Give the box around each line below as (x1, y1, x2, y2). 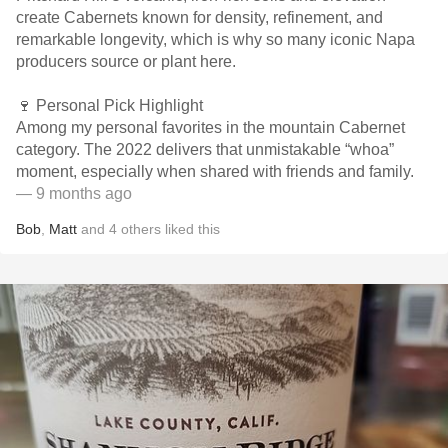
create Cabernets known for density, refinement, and (16, 9, 383, 26)
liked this (161, 221, 220, 237)
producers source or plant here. (16, 53, 236, 70)
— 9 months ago (16, 185, 132, 202)
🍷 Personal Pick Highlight (16, 97, 203, 114)
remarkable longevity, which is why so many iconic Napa (16, 31, 415, 48)
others (121, 221, 161, 237)
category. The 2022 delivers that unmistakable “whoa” (16, 141, 394, 158)
